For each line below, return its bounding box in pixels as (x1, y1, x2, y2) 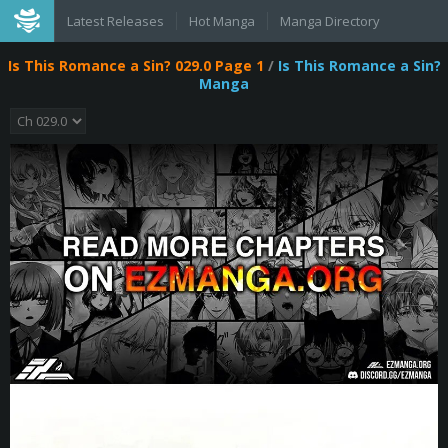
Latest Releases (67, 12, 164, 30)
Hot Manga (189, 12, 255, 30)
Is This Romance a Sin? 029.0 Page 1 (7, 56, 264, 75)
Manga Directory (280, 12, 380, 30)
